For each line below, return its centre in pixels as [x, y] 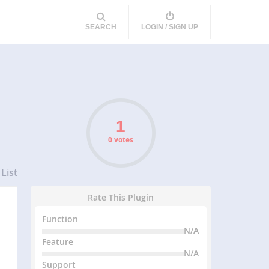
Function [60, 219]
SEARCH [101, 27]
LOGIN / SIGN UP [170, 27]
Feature [58, 242]
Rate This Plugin [121, 197]
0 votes [121, 140]
